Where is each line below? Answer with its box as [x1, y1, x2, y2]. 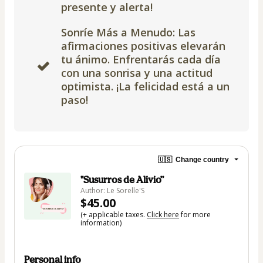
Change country [176, 155, 229, 164]
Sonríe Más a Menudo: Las [61, 25, 195, 39]
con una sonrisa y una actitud [61, 66, 213, 80]
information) [80, 218, 122, 228]
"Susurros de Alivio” [80, 174, 164, 186]
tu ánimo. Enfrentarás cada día [61, 52, 221, 66]
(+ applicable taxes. [80, 210, 147, 220]
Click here [147, 210, 179, 220]
